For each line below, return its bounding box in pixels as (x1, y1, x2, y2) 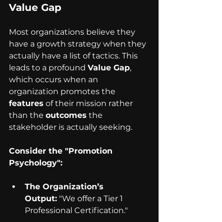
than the (9, 111, 46, 120)
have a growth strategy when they (9, 39, 148, 49)
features (9, 99, 44, 109)
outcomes (46, 111, 87, 120)
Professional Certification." (25, 206, 128, 216)
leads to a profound (9, 63, 88, 73)
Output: (25, 194, 57, 204)
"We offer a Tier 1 (57, 194, 125, 204)
